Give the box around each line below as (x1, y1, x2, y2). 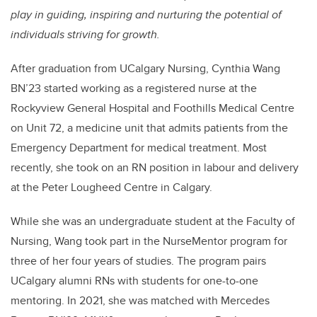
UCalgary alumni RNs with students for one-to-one (11, 272, 258, 289)
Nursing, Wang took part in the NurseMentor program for (11, 233, 287, 250)
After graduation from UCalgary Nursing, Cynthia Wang (11, 60, 280, 77)
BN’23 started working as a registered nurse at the (11, 80, 257, 97)
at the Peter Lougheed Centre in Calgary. (11, 179, 215, 196)
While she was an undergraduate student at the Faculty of (11, 213, 295, 230)
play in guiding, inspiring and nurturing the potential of (11, 6, 282, 23)
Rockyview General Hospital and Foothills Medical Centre (11, 100, 294, 117)
